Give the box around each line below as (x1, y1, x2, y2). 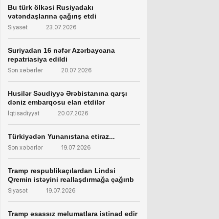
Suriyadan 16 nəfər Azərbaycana (8, 46, 115, 54)
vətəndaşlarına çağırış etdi (8, 12, 96, 20)
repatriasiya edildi (8, 55, 67, 63)
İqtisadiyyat (8, 110, 40, 117)
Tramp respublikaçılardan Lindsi (8, 167, 115, 175)
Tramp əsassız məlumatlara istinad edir (8, 210, 137, 218)
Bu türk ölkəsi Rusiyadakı (8, 3, 93, 11)
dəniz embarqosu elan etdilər (8, 98, 105, 106)
